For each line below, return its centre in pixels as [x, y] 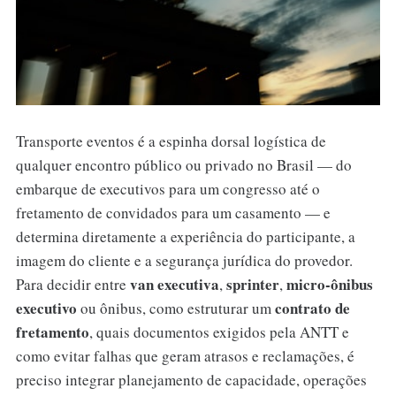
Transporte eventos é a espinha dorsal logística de [171, 141]
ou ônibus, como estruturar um [175, 308]
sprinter [252, 284]
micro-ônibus [329, 284]
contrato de [312, 308]
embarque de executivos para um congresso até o [168, 188]
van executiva [174, 284]
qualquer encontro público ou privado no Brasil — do [183, 164]
